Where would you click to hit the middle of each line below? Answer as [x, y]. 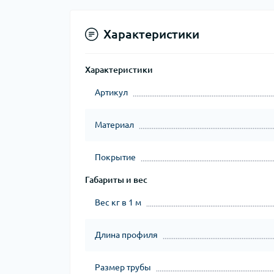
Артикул [111, 92]
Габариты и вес [116, 180]
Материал [114, 125]
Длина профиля [126, 235]
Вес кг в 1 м [118, 202]
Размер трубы [123, 267]
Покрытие [115, 157]
